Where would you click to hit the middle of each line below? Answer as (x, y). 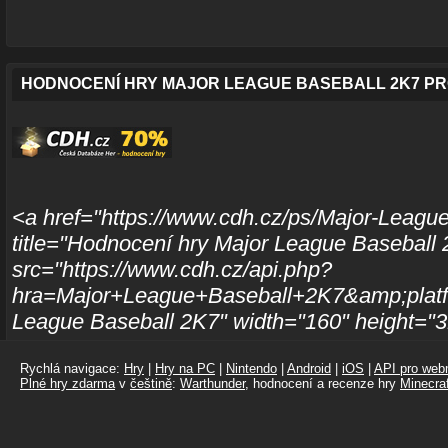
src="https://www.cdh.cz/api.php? (171, 269)
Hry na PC (185, 368)
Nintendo (251, 368)
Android (309, 368)
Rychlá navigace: (72, 368)
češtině (151, 383)
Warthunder (212, 383)
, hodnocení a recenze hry (322, 383)
